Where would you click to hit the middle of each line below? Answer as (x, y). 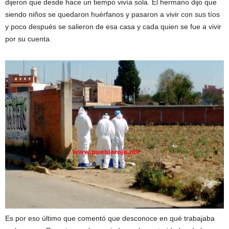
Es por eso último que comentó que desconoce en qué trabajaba (110, 219)
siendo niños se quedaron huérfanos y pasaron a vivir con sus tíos (112, 15)
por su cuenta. (28, 39)
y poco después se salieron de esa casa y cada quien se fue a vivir (113, 27)
